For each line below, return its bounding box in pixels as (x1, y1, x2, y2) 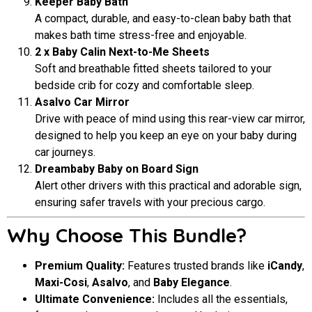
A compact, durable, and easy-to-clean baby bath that (35, 12, 291, 26)
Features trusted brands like (125, 259, 267, 273)
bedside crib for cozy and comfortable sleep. (35, 79, 254, 93)
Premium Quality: (35, 259, 125, 273)
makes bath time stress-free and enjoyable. (35, 29, 247, 42)
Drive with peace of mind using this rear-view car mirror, (35, 112, 305, 126)
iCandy (267, 259, 302, 273)
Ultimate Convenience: (35, 292, 155, 306)
